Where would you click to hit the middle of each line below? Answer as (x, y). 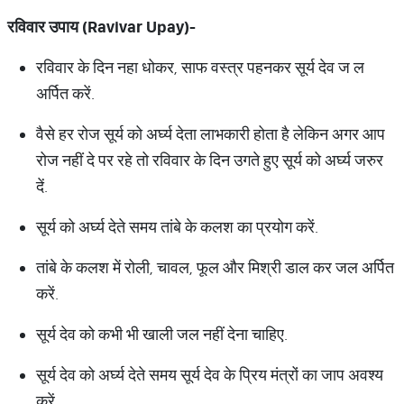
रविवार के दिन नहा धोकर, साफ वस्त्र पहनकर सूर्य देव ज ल (200, 67)
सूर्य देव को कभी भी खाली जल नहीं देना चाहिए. (162, 334)
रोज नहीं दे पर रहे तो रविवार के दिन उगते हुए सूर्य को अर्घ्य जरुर (210, 160)
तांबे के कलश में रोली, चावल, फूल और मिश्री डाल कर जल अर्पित (215, 267)
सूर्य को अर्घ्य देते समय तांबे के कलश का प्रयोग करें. (177, 227)
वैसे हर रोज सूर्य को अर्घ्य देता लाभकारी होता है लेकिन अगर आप (211, 134)
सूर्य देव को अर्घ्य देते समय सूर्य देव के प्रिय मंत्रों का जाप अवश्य (210, 375)
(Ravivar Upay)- (137, 27)
